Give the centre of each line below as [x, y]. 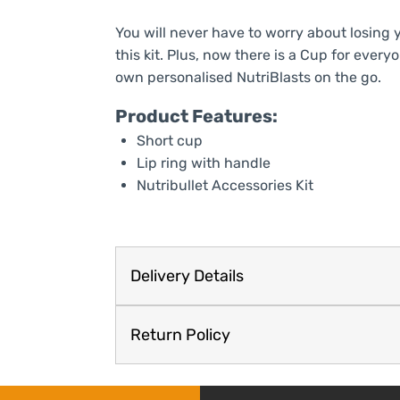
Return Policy [180, 334]
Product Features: [196, 116]
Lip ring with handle [203, 162]
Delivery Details [187, 275]
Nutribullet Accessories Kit [225, 185]
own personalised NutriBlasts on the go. [248, 77]
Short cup [169, 140]
